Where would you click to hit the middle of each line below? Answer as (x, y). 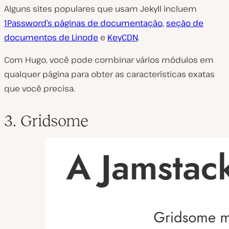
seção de (185, 23)
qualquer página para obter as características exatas (109, 74)
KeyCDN (123, 37)
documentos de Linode (51, 37)
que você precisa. (40, 88)
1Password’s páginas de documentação (83, 23)
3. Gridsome (46, 120)
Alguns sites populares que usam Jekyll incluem (100, 8)
